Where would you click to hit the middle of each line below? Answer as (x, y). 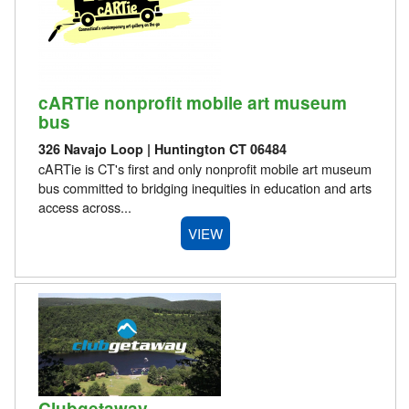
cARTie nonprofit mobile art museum (192, 103)
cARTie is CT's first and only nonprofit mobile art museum (204, 168)
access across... (84, 206)
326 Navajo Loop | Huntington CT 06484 (162, 148)
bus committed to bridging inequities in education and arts (204, 187)
